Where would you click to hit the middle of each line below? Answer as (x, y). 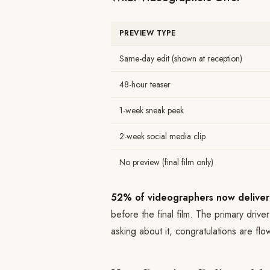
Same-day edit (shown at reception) (181, 58)
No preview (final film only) (166, 162)
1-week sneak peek (152, 110)
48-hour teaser (145, 84)
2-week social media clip (162, 136)
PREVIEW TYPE (148, 33)
